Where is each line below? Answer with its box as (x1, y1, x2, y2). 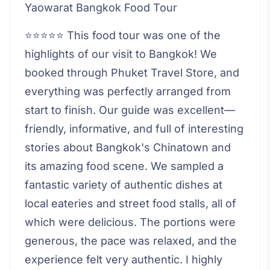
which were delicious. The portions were (25, 216, 236, 229)
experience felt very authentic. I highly (25, 253, 222, 266)
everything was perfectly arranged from (25, 85, 231, 98)
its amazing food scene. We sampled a (25, 160, 224, 173)
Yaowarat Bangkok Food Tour (25, 1, 177, 14)
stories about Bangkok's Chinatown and (25, 141, 231, 154)
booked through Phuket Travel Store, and (25, 66, 239, 80)
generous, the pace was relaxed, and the (25, 234, 237, 248)
